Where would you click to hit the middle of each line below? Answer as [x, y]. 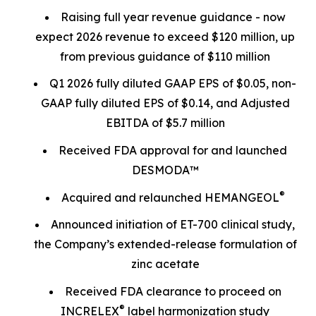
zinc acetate [165, 264]
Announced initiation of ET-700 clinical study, [173, 225]
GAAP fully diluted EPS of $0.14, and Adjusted [165, 103]
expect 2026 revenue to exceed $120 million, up [165, 36]
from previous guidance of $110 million [165, 56]
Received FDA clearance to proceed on [173, 291]
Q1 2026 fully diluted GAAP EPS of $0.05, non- [173, 84]
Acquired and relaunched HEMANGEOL [170, 197]
